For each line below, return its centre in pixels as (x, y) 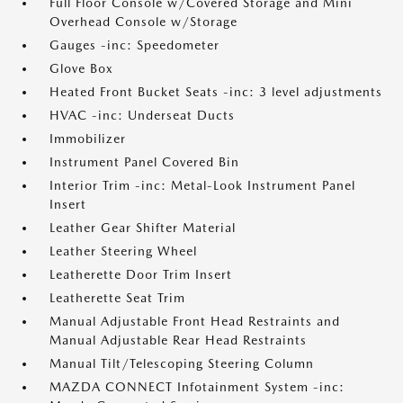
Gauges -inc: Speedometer (134, 45)
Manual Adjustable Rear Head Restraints (178, 340)
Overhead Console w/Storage (143, 22)
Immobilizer (88, 139)
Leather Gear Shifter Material (143, 228)
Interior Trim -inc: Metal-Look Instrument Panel (202, 185)
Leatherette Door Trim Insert (141, 274)
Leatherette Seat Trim (117, 298)
